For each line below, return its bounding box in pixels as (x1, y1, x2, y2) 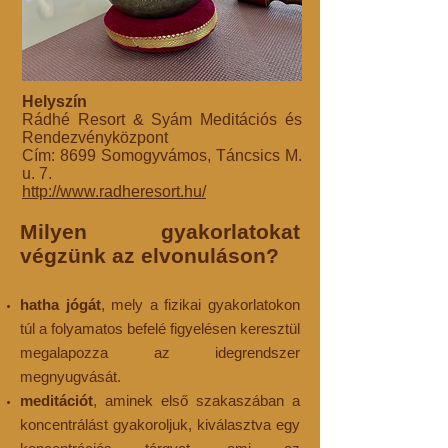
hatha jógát (20, 296, 101, 313)
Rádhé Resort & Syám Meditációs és (22, 111, 302, 128)
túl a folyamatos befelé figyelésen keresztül (20, 320, 300, 337)
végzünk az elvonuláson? (20, 244, 279, 267)
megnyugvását (20, 368, 117, 385)
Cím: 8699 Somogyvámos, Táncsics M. (22, 147, 302, 164)
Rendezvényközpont (22, 129, 168, 146)
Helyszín (22, 93, 87, 110)
